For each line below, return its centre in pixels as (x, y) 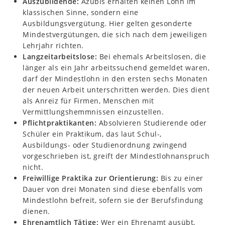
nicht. (33, 167)
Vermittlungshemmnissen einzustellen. (93, 112)
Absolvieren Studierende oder (152, 123)
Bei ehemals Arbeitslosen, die (151, 57)
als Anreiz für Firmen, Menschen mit (88, 101)
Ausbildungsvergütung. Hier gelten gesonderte (107, 24)
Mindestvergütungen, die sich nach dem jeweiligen (115, 35)
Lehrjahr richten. (53, 46)
